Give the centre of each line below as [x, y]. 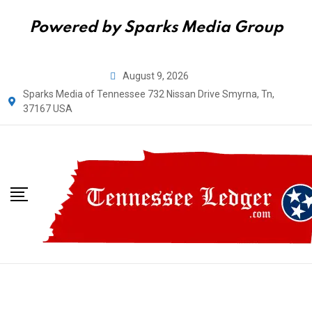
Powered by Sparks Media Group [156, 28]
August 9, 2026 [155, 76]
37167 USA [48, 109]
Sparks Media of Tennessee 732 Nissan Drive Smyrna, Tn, [149, 94]
